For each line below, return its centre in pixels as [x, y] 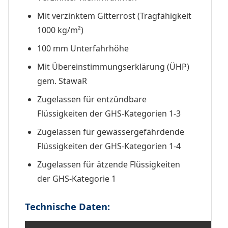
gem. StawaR [62, 81]
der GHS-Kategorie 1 [77, 178]
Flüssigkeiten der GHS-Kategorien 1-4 [109, 146]
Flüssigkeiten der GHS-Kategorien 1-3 [109, 113]
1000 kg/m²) [60, 30]
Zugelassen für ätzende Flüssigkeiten [109, 164]
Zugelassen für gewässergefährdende [111, 132]
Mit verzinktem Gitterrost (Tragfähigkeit [114, 16]
